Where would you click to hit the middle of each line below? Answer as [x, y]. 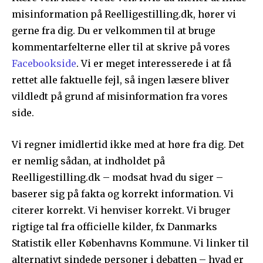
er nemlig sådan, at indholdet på [88, 161]
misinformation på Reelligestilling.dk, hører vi [124, 14]
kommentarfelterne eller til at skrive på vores [121, 47]
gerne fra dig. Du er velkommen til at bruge [114, 31]
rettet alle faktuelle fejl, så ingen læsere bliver [121, 80]
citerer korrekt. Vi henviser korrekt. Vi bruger [121, 210]
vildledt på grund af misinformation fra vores [120, 97]
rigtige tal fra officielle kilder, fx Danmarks [114, 227]
